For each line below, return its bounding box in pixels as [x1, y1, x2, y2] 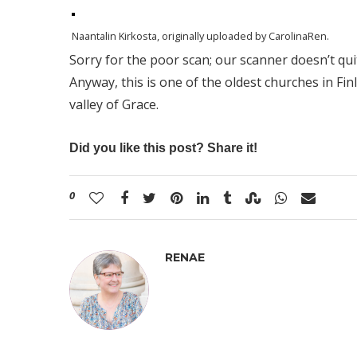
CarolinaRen [269, 29, 327, 43]
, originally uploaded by [157, 29, 269, 43]
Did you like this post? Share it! [69, 141, 257, 155]
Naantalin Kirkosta [72, 29, 157, 43]
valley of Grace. [69, 96, 159, 113]
